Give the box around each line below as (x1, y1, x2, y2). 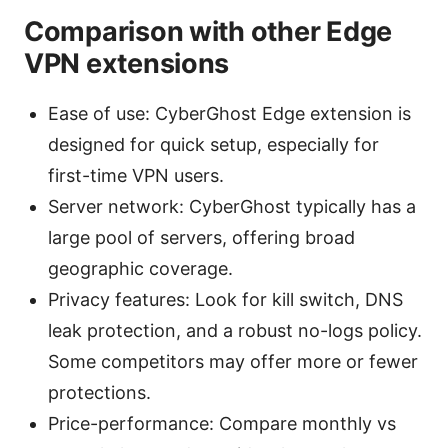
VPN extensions (24, 47, 230, 81)
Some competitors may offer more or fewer (48, 351, 418, 373)
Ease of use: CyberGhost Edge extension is (48, 103, 411, 125)
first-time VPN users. (48, 165, 224, 187)
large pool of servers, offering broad (48, 227, 355, 249)
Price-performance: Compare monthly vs (48, 413, 396, 435)
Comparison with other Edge (24, 15, 392, 49)
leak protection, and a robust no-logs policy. (48, 320, 422, 342)
